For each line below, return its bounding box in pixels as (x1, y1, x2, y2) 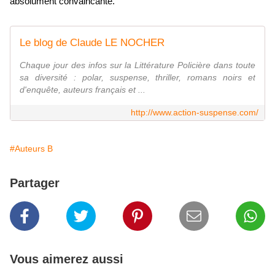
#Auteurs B (10, 143, 53, 153)
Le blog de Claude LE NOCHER (20, 36, 165, 48)
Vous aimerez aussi (10, 252, 123, 266)
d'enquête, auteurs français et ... (20, 84, 145, 95)
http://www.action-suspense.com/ (131, 107, 258, 117)
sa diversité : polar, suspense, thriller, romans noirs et (20, 72, 255, 82)
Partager (10, 176, 60, 190)
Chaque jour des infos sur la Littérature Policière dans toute (20, 60, 255, 70)
